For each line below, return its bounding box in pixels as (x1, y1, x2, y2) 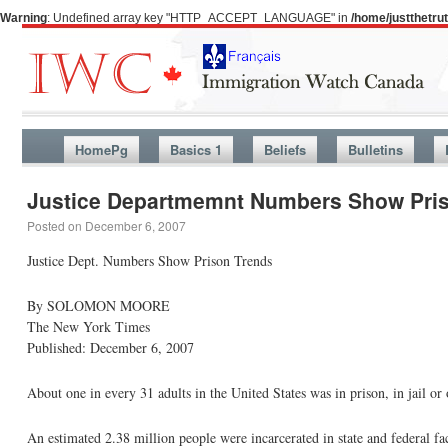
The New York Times (27, 317, 150, 336)
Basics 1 (169, 140, 222, 159)
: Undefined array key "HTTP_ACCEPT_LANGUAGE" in (47, 11, 351, 25)
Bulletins (347, 140, 403, 159)
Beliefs (263, 140, 306, 159)
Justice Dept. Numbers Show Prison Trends (27, 251, 272, 270)
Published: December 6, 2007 (27, 338, 194, 357)
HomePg (74, 140, 128, 159)
